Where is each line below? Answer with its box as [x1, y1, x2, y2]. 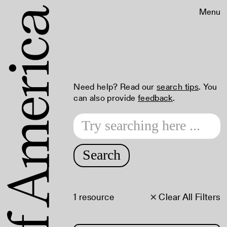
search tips [157, 81, 199, 93]
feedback [138, 92, 173, 104]
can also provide [73, 92, 138, 104]
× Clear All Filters [150, 191, 220, 203]
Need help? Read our [73, 81, 157, 93]
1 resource [73, 191, 114, 203]
